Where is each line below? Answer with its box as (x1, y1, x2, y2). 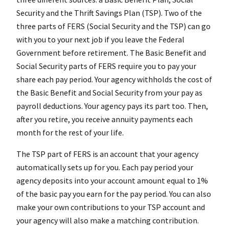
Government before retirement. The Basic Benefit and (16, 48, 206, 58)
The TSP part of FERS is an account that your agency (16, 149, 198, 159)
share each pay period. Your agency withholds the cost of (16, 74, 212, 85)
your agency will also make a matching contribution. (16, 215, 199, 226)
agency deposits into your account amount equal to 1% (16, 175, 208, 186)
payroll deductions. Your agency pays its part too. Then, (16, 101, 208, 111)
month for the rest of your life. (16, 127, 124, 138)
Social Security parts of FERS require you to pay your (16, 61, 196, 72)
